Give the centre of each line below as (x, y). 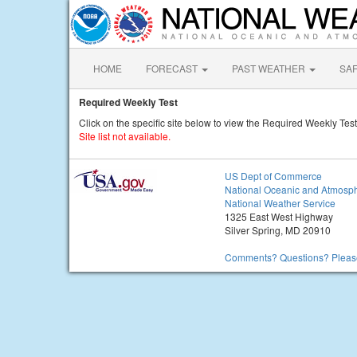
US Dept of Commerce (273, 176)
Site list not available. (125, 136)
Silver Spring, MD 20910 (278, 230)
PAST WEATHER (270, 68)
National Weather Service (280, 203)
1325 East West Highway (279, 216)
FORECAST (173, 68)
